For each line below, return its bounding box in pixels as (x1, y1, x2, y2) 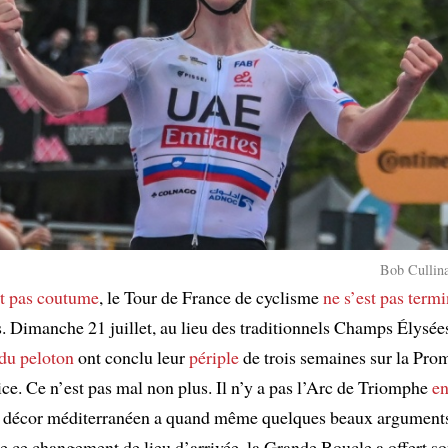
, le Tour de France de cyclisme (99, 284, 323, 309)
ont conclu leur (74, 344, 189, 369)
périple (189, 344, 239, 369)
